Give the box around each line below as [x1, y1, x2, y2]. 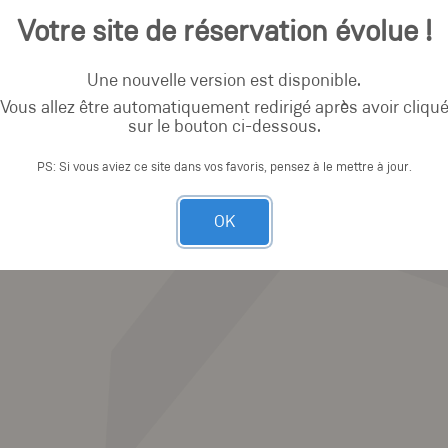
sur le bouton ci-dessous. [127, 117, 321, 137]
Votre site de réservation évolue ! [16, 17, 432, 49]
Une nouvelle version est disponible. [87, 71, 361, 91]
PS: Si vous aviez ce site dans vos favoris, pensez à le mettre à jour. [36, 160, 412, 174]
